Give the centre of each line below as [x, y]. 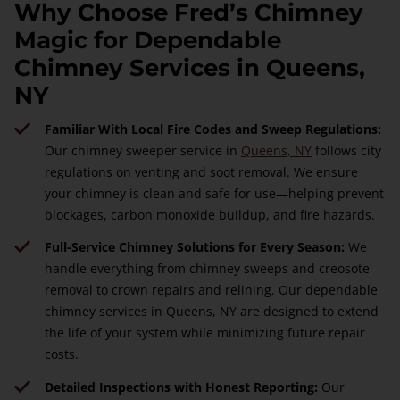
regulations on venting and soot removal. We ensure [201, 171]
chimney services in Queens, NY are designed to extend [211, 312]
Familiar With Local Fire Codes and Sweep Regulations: [212, 129]
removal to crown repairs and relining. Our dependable [211, 290]
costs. [61, 354]
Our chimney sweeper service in [142, 150]
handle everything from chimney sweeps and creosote [207, 269]
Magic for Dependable [148, 40]
